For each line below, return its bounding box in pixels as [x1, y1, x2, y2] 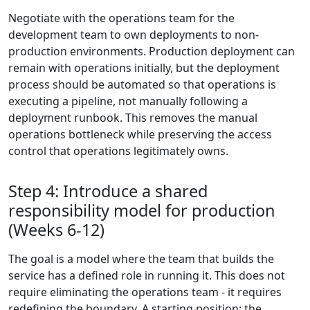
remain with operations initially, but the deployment [8, 60, 280, 76]
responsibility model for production [8, 199, 275, 222]
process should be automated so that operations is [8, 77, 276, 93]
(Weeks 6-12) [8, 219, 104, 241]
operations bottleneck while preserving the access [8, 127, 272, 143]
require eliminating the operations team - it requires [8, 284, 282, 300]
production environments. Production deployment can [8, 44, 295, 60]
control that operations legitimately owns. [8, 143, 228, 159]
